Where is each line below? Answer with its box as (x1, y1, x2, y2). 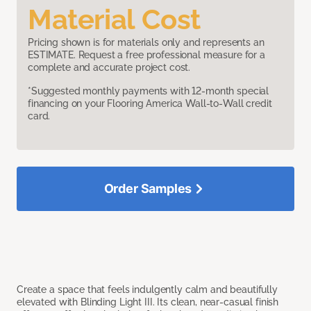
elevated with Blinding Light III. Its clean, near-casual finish (17, 296, 279, 308)
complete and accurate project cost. (28, 61, 191, 73)
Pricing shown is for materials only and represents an (28, 36, 264, 48)
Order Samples (103, 180, 192, 196)
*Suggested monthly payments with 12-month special (28, 85, 269, 96)
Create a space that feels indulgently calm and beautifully (17, 283, 278, 295)
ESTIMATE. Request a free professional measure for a (28, 49, 265, 60)
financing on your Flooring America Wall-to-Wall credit (28, 97, 272, 109)
